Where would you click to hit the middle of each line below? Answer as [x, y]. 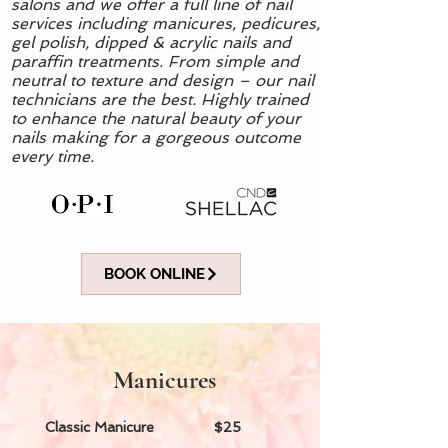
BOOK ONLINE [154, 274]
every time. [55, 156]
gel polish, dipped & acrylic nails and [151, 42]
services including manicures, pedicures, [165, 23]
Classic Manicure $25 [143, 427]
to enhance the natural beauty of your [156, 118]
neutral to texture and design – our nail [162, 80]
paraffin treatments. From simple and [155, 61]
